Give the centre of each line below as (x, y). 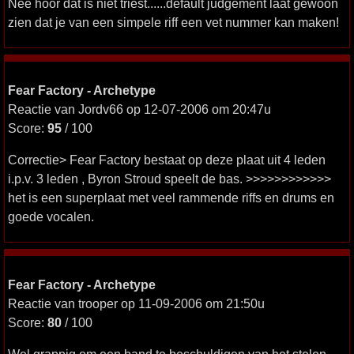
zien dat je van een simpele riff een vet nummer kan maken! (173, 22)
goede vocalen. (51, 217)
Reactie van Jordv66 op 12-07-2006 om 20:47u (139, 109)
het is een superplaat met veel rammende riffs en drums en (171, 198)
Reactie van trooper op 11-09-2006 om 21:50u (136, 303)
